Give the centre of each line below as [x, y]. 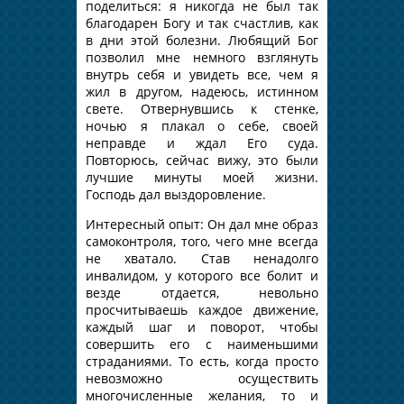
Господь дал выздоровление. [176, 194]
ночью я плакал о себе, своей [202, 125]
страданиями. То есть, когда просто [202, 361]
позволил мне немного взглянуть [202, 57]
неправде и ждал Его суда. [202, 142]
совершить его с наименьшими [202, 344]
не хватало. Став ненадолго [202, 258]
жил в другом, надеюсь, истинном [202, 91]
